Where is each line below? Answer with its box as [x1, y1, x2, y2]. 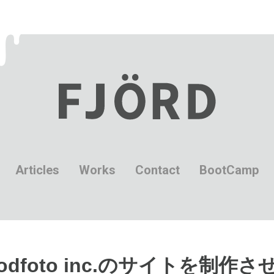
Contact [135, 163, 180, 177]
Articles [15, 163, 59, 177]
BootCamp [199, 163, 259, 177]
